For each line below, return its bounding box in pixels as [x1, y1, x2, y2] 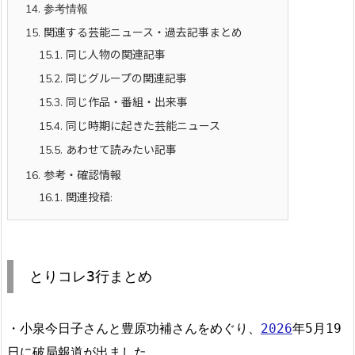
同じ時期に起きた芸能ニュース [63, 118, 220, 134]
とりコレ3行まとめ [29, 267, 152, 284]
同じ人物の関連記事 [63, 47, 166, 63]
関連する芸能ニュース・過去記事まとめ [40, 25, 242, 40]
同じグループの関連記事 [63, 71, 187, 86]
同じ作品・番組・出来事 [63, 94, 188, 110]
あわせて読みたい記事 [63, 142, 177, 158]
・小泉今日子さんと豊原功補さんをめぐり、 [7, 320, 261, 336]
